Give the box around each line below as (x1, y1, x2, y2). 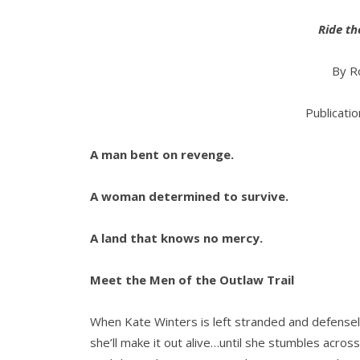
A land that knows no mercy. (90, 229, 263, 246)
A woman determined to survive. (90, 187, 288, 204)
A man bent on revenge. (90, 145, 234, 162)
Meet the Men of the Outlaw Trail (90, 271, 294, 288)
